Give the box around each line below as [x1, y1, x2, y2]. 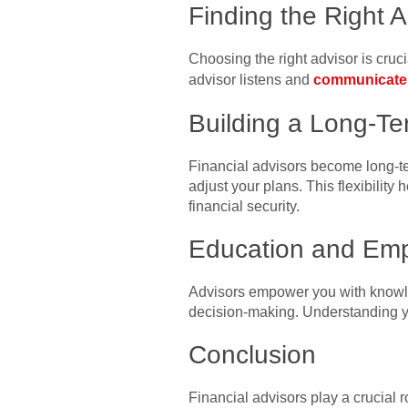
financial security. [189, 198, 300, 214]
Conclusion [189, 340, 316, 369]
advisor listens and [189, 71, 313, 87]
